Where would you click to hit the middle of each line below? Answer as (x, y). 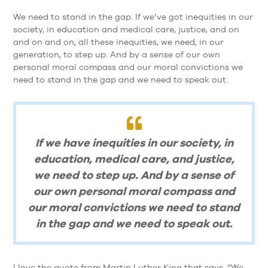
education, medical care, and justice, (134, 159)
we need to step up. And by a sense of (134, 175)
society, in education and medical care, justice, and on (127, 29)
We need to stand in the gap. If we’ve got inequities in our (133, 16)
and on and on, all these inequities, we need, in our (119, 42)
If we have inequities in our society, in (134, 143)
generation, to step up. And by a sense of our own (117, 54)
